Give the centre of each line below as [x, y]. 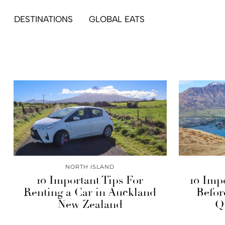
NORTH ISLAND [90, 167]
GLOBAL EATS [117, 19]
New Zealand [90, 204]
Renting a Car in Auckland [90, 192]
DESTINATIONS [43, 19]
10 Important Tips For [90, 180]
